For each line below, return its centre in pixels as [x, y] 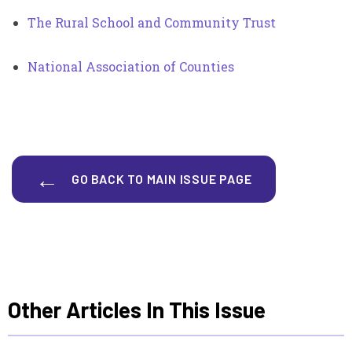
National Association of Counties [131, 66]
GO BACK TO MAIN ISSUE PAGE [161, 178]
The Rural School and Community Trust [152, 22]
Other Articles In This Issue [137, 309]
